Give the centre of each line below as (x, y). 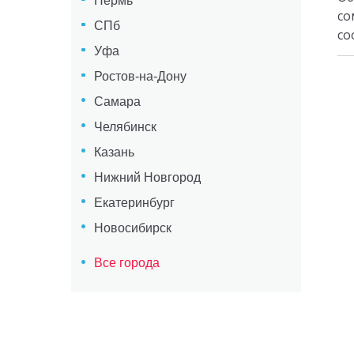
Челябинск (125, 126)
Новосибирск (132, 228)
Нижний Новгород (147, 177)
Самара (117, 101)
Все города (126, 263)
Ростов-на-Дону (140, 76)
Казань (114, 152)
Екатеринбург (134, 202)
